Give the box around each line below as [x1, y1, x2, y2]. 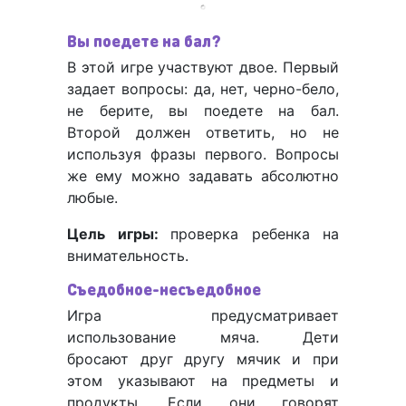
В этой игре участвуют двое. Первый [67, 58, 339, 77]
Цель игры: [67, 225, 170, 244]
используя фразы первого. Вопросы [67, 145, 339, 164]
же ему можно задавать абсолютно [67, 167, 339, 186]
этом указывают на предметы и [67, 372, 339, 391]
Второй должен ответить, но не [67, 123, 339, 142]
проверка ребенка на [170, 225, 339, 244]
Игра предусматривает [67, 306, 339, 325]
